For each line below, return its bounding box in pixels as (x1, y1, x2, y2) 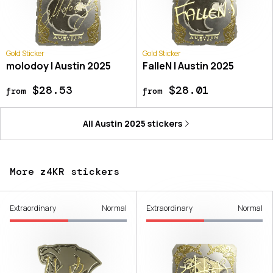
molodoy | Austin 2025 (6, 58, 111, 73)
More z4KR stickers (10, 165, 119, 178)
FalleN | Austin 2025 (142, 58, 234, 73)
